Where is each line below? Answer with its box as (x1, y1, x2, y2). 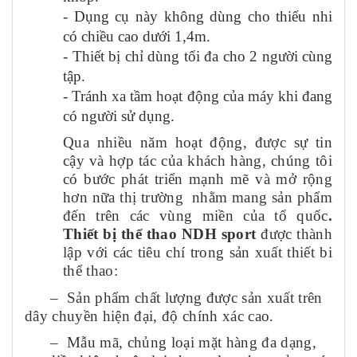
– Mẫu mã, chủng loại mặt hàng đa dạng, (25, 334, 317, 351)
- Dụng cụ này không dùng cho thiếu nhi (63, 7, 332, 25)
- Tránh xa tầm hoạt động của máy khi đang (63, 87, 332, 104)
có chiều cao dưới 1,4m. (63, 27, 210, 45)
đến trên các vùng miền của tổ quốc (63, 207, 328, 225)
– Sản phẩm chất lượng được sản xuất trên (25, 289, 323, 307)
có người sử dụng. (63, 107, 175, 124)
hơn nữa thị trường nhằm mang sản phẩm (63, 189, 332, 206)
